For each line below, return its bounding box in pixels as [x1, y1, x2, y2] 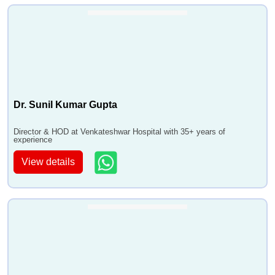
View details [21, 157, 75, 168]
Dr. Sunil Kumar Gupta [14, 99, 117, 110]
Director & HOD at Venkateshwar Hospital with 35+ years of [14, 127, 225, 136]
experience [14, 135, 52, 144]
